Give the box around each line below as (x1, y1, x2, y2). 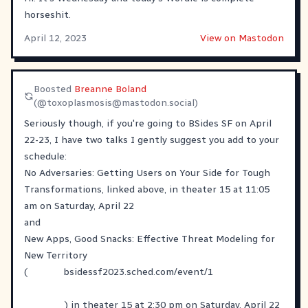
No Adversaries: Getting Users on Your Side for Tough (24, 166, 270, 179)
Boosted (34, 82, 75, 95)
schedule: (24, 150, 67, 162)
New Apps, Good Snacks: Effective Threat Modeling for (24, 232, 275, 245)
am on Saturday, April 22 (24, 199, 134, 212)
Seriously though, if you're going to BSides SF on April (24, 117, 272, 129)
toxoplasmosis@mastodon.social (47, 96, 195, 109)
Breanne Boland (74, 82, 147, 95)
